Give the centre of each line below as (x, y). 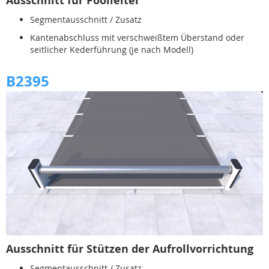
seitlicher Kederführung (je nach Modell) (112, 49)
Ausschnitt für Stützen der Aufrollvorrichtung (130, 249)
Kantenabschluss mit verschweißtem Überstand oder (137, 37)
